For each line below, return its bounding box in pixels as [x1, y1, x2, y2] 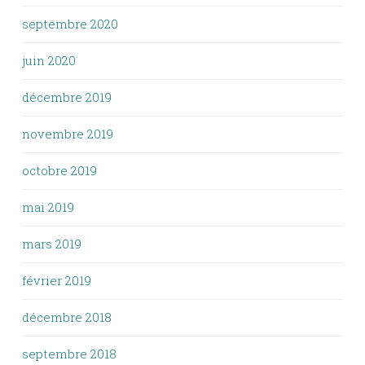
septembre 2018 [22, 345, 117, 363]
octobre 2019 [22, 162, 97, 179]
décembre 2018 [22, 309, 112, 326]
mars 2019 [22, 235, 81, 253]
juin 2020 [22, 52, 76, 69]
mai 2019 [22, 199, 74, 216]
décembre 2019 [22, 89, 112, 106]
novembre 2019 [22, 125, 113, 143]
